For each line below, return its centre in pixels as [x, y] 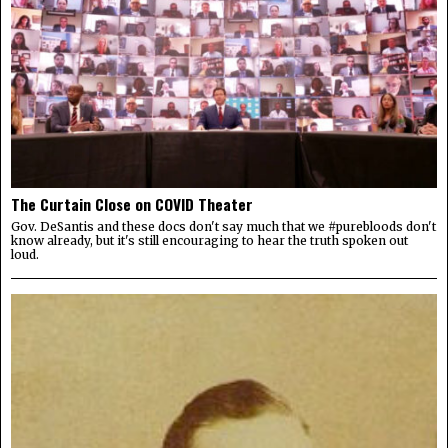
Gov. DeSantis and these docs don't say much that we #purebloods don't [223, 227]
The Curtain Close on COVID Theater [132, 204]
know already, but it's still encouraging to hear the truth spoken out [209, 241]
